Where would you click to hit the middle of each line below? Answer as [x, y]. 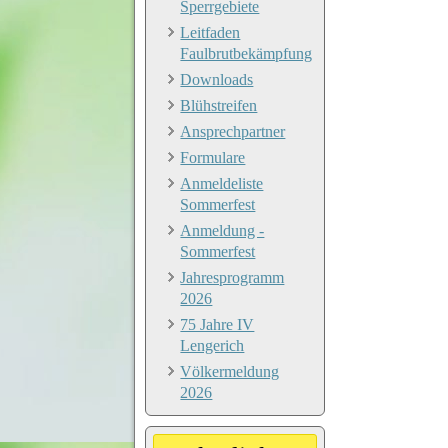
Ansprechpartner [233, 131]
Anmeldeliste [222, 183]
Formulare [213, 157]
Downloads [217, 79]
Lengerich [212, 345]
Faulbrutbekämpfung [246, 53]
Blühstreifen [219, 105]
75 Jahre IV [217, 324]
